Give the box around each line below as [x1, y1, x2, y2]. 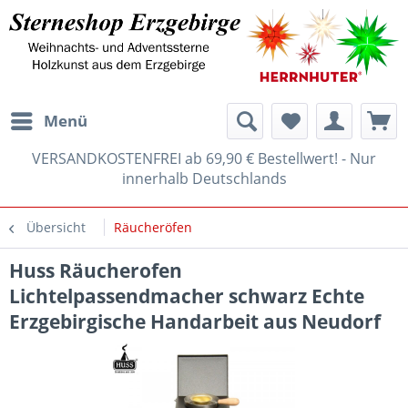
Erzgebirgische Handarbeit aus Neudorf [9, 308, 381, 334]
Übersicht [26, 218, 86, 236]
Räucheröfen [114, 218, 192, 236]
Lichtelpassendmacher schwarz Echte [9, 282, 364, 309]
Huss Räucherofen [9, 257, 182, 283]
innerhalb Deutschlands [121, 168, 287, 189]
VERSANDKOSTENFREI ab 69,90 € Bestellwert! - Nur [32, 148, 376, 168]
